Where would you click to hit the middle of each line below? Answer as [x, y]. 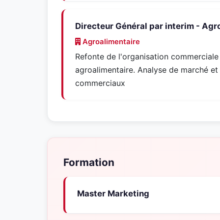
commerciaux [100, 83]
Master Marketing [113, 193]
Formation [89, 162]
